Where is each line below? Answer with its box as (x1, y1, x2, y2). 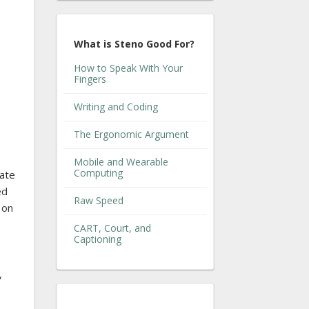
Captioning (74, 232, 121, 246)
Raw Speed (74, 193, 123, 207)
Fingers (74, 72, 106, 86)
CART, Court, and (74, 221, 151, 235)
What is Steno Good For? (74, 37, 195, 50)
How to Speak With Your (74, 61, 183, 74)
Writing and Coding (74, 99, 158, 113)
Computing (74, 166, 123, 179)
